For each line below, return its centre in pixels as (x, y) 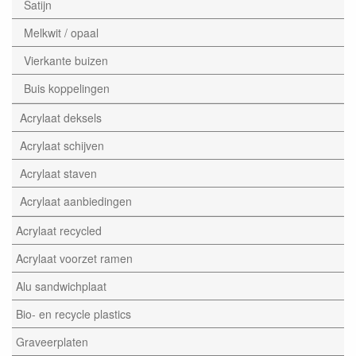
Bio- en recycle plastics (74, 314)
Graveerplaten (52, 342)
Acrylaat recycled (59, 230)
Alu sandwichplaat (61, 286)
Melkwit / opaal (61, 33)
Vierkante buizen (66, 60)
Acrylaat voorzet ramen (74, 258)
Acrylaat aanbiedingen (76, 201)
